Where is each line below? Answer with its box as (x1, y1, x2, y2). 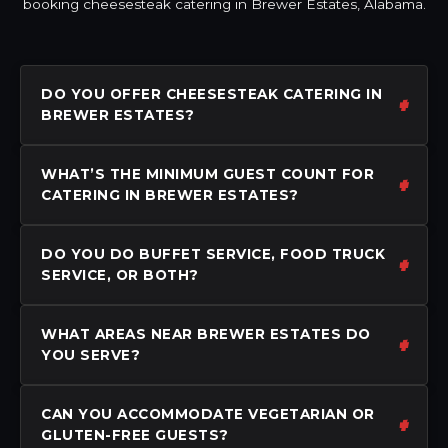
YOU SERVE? (41, 346, 140, 363)
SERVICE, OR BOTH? (41, 266, 199, 283)
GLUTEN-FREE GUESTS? (41, 426, 229, 443)
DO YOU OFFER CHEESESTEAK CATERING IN (41, 85, 382, 102)
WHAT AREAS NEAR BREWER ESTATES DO (41, 325, 371, 342)
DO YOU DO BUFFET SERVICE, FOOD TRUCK (41, 245, 385, 262)
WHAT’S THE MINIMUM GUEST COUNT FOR (41, 165, 374, 182)
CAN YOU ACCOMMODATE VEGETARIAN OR (41, 405, 375, 422)
